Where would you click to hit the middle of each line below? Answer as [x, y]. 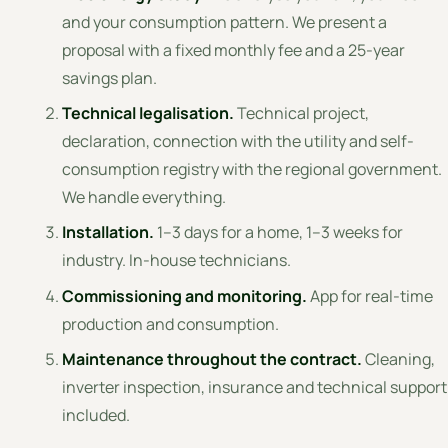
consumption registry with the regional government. [252, 169]
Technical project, [302, 113]
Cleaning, [399, 358]
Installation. [108, 232]
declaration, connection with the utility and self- [238, 141]
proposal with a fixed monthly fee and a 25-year [234, 50]
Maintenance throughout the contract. [212, 358]
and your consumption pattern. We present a [225, 22]
